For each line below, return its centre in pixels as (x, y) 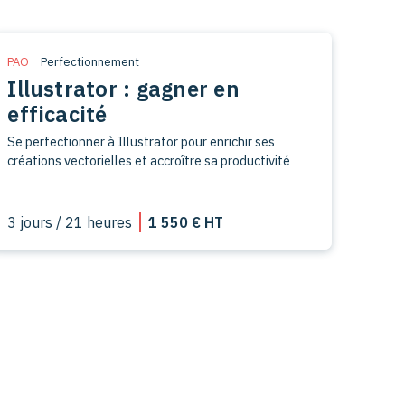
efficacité (57, 113)
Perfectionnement (90, 61)
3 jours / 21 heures (70, 222)
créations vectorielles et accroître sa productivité (149, 160)
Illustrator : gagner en (123, 88)
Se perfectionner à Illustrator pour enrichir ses (141, 141)
